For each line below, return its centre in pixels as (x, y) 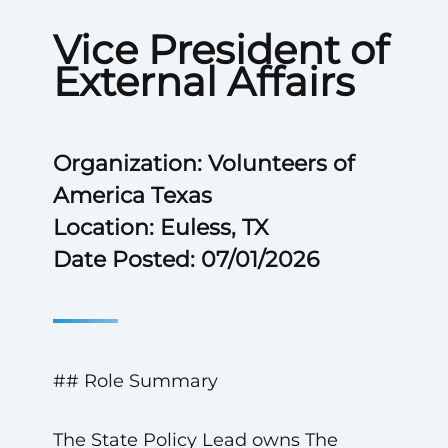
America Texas (132, 195)
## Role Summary (135, 381)
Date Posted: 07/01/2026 (185, 259)
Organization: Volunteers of (203, 163)
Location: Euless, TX (160, 227)
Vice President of (220, 49)
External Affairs (203, 81)
